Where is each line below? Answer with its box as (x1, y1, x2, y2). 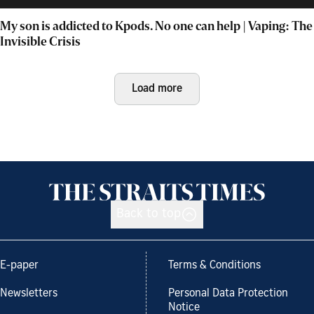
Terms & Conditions (168, 259, 261, 271)
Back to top (116, 207, 181, 221)
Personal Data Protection (168, 287, 288, 299)
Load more (132, 83, 182, 95)
